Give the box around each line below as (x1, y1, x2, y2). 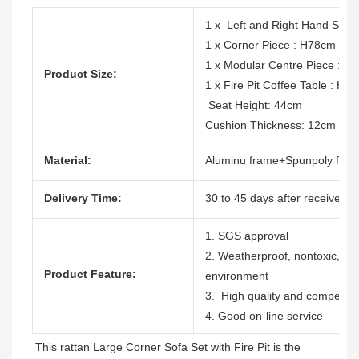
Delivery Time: (44, 192, 122, 205)
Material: (44, 154, 91, 167)
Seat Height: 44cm (205, 99, 302, 112)
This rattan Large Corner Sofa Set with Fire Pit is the (35, 341, 301, 354)
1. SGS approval (205, 229, 288, 243)
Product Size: (44, 67, 117, 81)
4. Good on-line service (205, 309, 323, 323)
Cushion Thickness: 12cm (205, 119, 336, 132)
